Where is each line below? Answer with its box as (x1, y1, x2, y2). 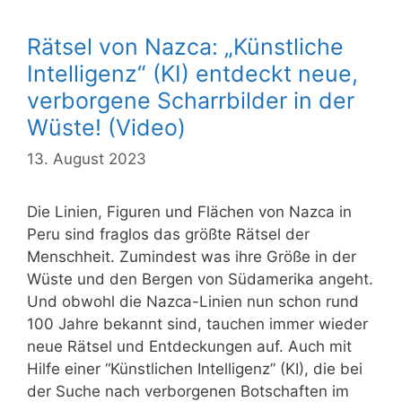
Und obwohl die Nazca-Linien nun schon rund (27, 293, 359, 311)
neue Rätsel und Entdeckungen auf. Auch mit (27, 337, 352, 356)
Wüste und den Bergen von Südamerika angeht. (27, 270, 373, 289)
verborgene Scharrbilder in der (27, 86, 354, 114)
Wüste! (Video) (27, 113, 186, 141)
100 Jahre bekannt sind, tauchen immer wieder (27, 315, 368, 334)
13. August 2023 (27, 150, 146, 169)
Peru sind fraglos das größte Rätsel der (27, 225, 310, 244)
